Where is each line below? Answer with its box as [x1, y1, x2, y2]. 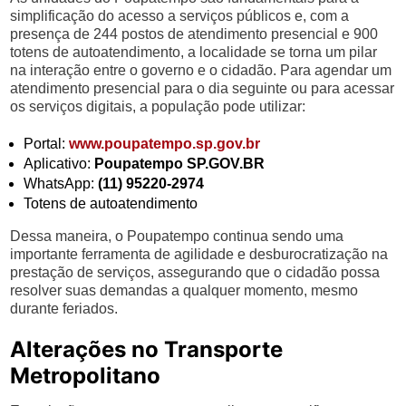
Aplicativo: [24, 156, 95, 171]
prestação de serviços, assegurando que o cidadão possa [10, 265, 381, 280]
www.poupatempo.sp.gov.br [69, 136, 261, 151]
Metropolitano [10, 362, 161, 389]
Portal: [24, 136, 70, 151]
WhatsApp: [24, 176, 99, 191]
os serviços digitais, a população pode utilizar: [10, 99, 306, 114]
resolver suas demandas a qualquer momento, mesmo [10, 283, 359, 298]
